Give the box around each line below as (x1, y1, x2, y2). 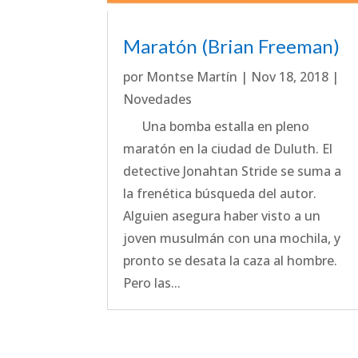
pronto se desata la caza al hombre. (123, 251, 338, 269)
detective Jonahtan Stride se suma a (123, 161, 342, 180)
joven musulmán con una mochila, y (123, 229, 341, 247)
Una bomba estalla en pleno (123, 117, 310, 135)
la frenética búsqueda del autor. (123, 184, 317, 202)
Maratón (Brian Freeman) (123, 34, 340, 58)
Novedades (123, 89, 193, 108)
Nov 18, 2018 (251, 67, 329, 86)
